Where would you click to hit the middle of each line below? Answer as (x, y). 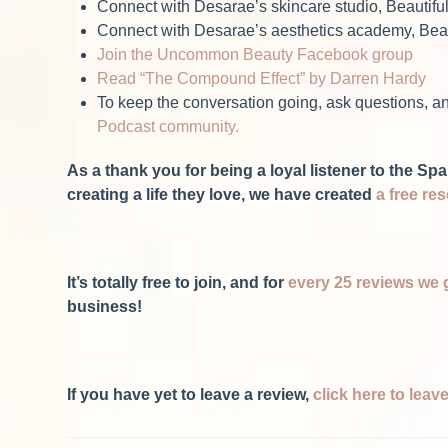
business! (105, 306)
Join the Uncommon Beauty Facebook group (255, 54)
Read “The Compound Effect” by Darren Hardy (262, 78)
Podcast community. (168, 126)
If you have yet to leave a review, (190, 394)
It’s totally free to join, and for (178, 282)
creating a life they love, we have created (222, 194)
